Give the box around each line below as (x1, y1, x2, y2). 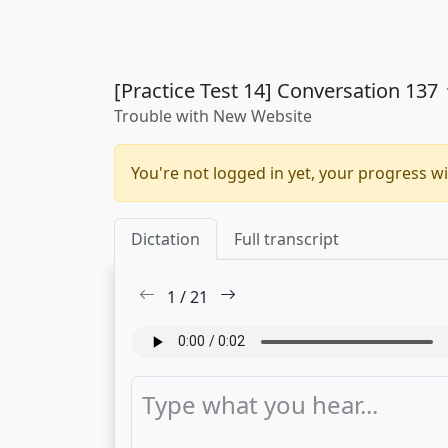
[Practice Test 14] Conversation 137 (114, 77, 443, 104)
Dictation (131, 228, 200, 250)
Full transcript (234, 228, 339, 250)
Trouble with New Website (114, 105, 312, 127)
